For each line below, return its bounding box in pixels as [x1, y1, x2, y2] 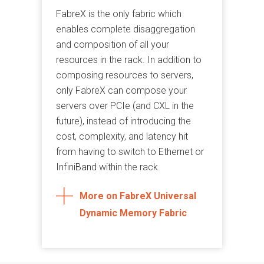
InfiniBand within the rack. [55, 161, 160, 173]
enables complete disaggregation [55, 23, 195, 35]
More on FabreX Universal [79, 190, 196, 202]
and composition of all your [55, 38, 169, 50]
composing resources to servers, [55, 69, 193, 81]
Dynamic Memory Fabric [79, 207, 187, 219]
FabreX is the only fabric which [55, 8, 181, 19]
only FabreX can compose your [55, 84, 187, 96]
